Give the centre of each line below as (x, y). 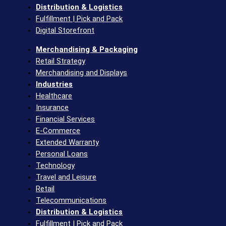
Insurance (52, 107)
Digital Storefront (65, 30)
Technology (55, 165)
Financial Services (66, 119)
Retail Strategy (61, 61)
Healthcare (54, 96)
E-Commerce (58, 130)
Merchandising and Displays (82, 72)
